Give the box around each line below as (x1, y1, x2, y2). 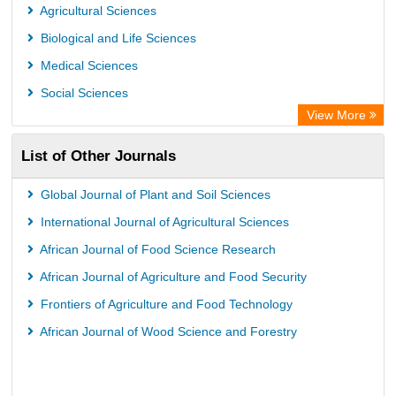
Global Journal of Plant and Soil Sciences (37, 187, 270, 202)
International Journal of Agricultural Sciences (37, 215, 289, 229)
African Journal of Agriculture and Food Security (37, 270, 307, 284)
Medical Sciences (37, 58, 138, 72)
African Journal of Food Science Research (37, 242, 276, 256)
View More (307, 108, 369, 122)
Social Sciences (37, 86, 128, 100)
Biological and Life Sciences (37, 31, 196, 45)
